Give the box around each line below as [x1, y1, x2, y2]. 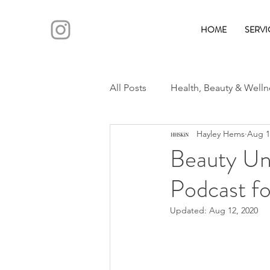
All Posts [110, 81, 146, 93]
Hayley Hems [196, 128, 245, 140]
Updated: [170, 204, 209, 216]
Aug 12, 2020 [209, 204, 258, 216]
